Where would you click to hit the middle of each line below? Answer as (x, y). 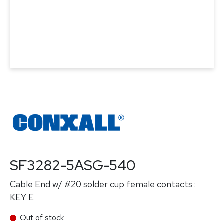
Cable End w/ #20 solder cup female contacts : (103, 184)
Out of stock (42, 218)
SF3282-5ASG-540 (73, 165)
